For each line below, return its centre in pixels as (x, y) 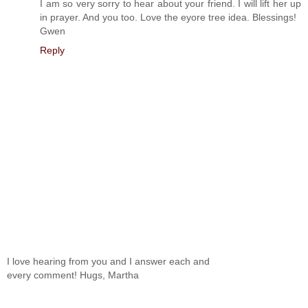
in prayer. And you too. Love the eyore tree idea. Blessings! (168, 17)
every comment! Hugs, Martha (73, 275)
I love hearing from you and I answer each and (108, 262)
